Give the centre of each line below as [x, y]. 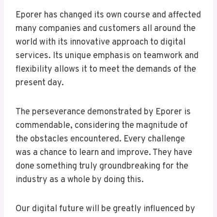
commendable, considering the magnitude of [102, 126]
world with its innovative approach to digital [101, 43]
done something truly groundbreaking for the [102, 167]
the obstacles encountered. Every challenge [100, 139]
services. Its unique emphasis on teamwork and [107, 56]
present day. [40, 83]
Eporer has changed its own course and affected [108, 15]
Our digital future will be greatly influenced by [105, 209]
